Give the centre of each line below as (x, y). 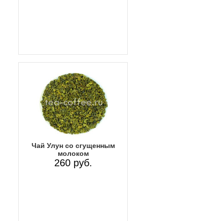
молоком (73, 154)
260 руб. (73, 163)
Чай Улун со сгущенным (73, 146)
